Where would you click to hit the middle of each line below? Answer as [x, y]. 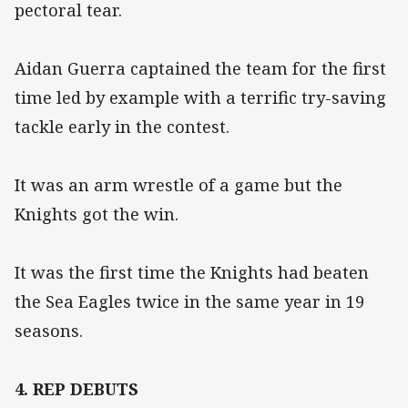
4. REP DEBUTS [76, 389]
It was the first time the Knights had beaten [192, 273]
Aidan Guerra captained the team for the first [200, 69]
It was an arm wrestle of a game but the [178, 185]
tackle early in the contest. [122, 127]
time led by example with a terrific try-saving [200, 98]
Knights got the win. [97, 214]
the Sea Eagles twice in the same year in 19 [189, 302]
